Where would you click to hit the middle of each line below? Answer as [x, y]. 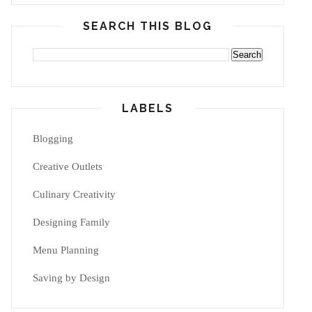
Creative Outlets [68, 166]
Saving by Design [71, 278]
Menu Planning [66, 250]
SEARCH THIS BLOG [148, 26]
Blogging [53, 138]
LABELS [148, 108]
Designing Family [71, 222]
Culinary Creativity [74, 194]
